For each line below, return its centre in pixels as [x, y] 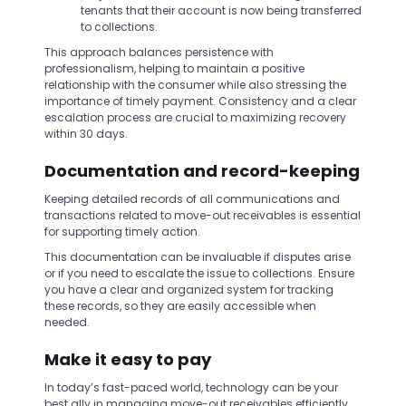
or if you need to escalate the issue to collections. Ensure [199, 273]
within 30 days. [86, 134]
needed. [67, 322]
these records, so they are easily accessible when [180, 306]
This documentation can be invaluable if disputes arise [198, 257]
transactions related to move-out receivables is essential [203, 215]
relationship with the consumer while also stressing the [195, 85]
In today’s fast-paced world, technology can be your [191, 387]
